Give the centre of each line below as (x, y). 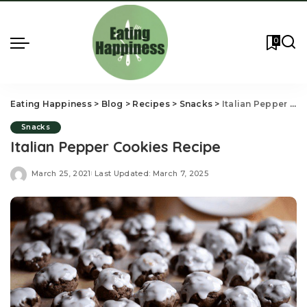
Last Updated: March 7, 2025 (151, 173)
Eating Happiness (51, 104)
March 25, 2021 (61, 173)
